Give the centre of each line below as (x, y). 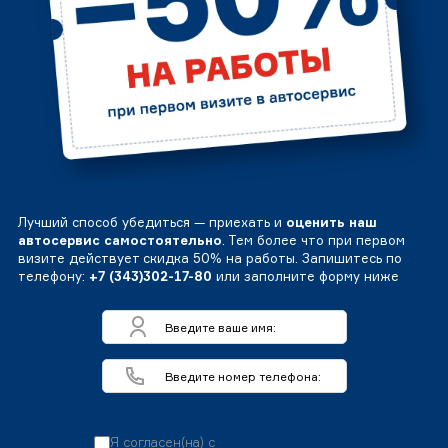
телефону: (53, 276)
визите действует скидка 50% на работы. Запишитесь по (210, 258)
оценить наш (331, 222)
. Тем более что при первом (313, 240)
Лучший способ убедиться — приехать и (152, 222)
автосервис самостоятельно (120, 240)
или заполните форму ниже (305, 276)
